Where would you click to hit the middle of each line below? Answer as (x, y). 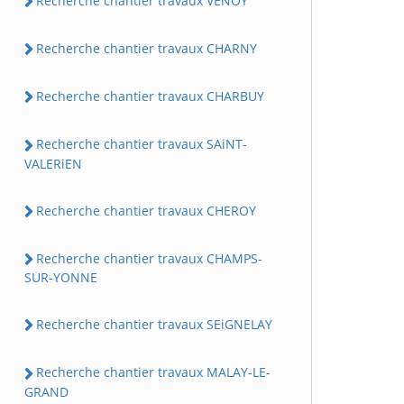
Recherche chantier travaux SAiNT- (142, 144)
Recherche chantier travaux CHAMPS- (149, 258)
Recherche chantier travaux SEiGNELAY (154, 325)
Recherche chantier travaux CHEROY (146, 210)
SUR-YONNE (61, 278)
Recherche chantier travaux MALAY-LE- (153, 372)
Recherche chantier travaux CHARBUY (150, 96)
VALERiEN (53, 163)
